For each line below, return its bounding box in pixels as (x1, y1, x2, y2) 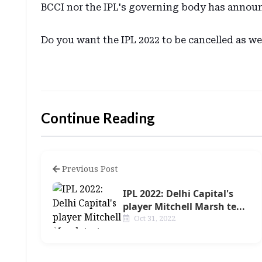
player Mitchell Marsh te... (122, 199, 245, 213)
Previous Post (59, 163, 118, 174)
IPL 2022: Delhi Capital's (122, 187, 233, 200)
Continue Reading (40, 109, 155, 126)
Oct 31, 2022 (132, 212, 175, 223)
